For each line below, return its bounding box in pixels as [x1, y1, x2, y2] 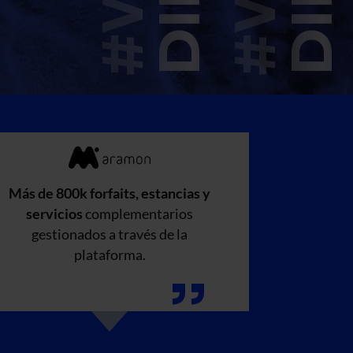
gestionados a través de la [32, 225, 188, 243]
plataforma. [73, 246, 146, 263]
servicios [26, 205, 85, 222]
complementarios [85, 205, 193, 222]
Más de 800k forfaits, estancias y [9, 184, 210, 202]
